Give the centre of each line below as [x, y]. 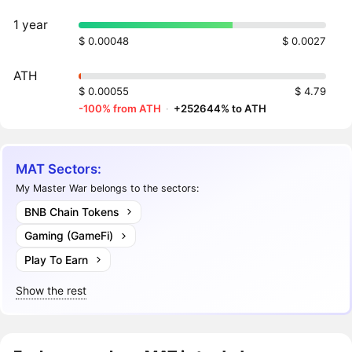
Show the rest [51, 290]
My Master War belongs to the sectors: [108, 188]
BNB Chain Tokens [71, 211]
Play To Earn [56, 259]
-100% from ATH [120, 109]
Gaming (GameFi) [68, 236]
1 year [31, 25]
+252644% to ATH [220, 109]
